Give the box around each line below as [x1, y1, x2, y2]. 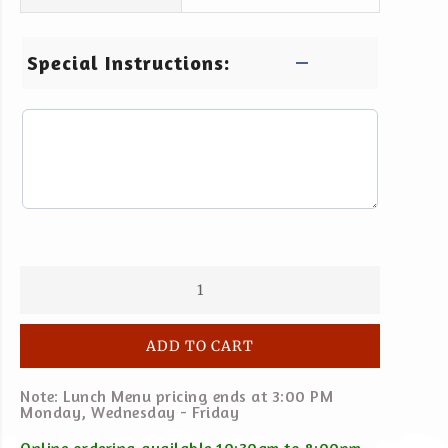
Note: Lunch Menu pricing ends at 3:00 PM [20, 386, 333, 406]
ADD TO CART [146, 337, 254, 355]
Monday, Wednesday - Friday [20, 402, 239, 422]
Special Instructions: [27, 50, 231, 75]
